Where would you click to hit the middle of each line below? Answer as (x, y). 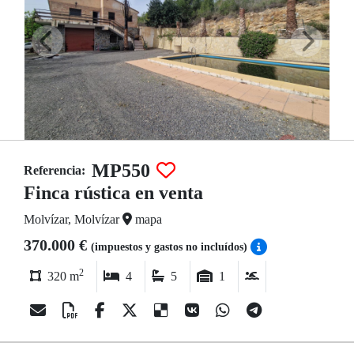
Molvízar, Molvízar (73, 219)
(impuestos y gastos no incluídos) (171, 247)
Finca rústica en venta (113, 193)
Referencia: (55, 170)
